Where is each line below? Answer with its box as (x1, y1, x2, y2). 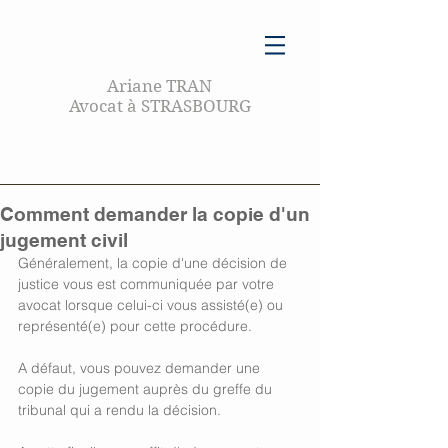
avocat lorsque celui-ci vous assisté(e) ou (18, 296, 287, 314)
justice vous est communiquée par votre (18, 275, 278, 293)
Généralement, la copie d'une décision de (18, 254, 291, 272)
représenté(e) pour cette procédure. (18, 317, 256, 335)
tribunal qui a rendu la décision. (18, 401, 225, 419)
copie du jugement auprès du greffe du (18, 380, 276, 398)
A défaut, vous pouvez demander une (18, 359, 264, 377)
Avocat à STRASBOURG (68, 96, 251, 116)
